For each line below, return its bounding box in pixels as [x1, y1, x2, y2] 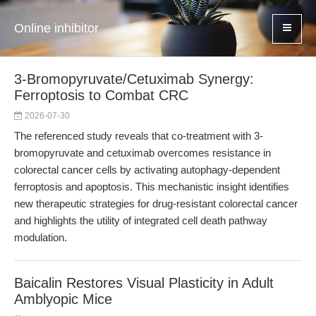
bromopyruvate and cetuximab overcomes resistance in [14, 147, 271, 159]
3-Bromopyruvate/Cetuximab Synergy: [14, 71, 254, 87]
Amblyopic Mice [14, 291, 112, 307]
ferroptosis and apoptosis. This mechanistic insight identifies [14, 181, 289, 193]
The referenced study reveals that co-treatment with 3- [14, 130, 263, 142]
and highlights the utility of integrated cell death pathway [14, 214, 267, 226]
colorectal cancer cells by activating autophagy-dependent [14, 164, 280, 176]
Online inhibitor [14, 21, 99, 35]
